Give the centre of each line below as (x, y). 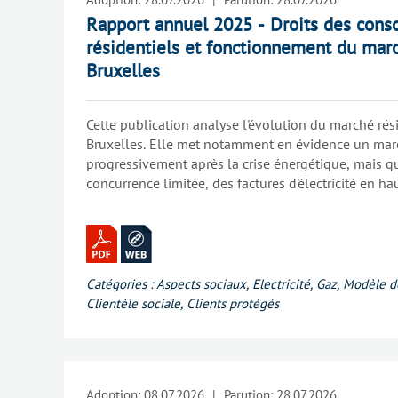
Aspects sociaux (201, 284)
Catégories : (119, 284)
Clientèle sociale (133, 303)
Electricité (281, 284)
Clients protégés (233, 303)
